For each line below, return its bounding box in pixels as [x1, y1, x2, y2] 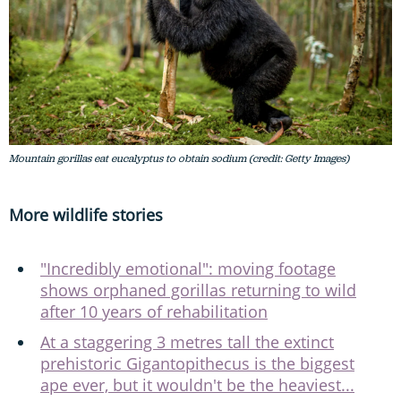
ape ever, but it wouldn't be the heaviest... [40, 373, 354, 396]
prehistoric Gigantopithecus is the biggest [40, 352, 354, 374]
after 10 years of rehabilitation [40, 300, 268, 322]
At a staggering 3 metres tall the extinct [40, 330, 334, 353]
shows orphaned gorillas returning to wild [40, 278, 356, 301]
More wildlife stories [9, 203, 163, 226]
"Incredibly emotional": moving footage [40, 257, 336, 279]
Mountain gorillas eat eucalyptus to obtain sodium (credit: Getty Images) [9, 150, 349, 166]
